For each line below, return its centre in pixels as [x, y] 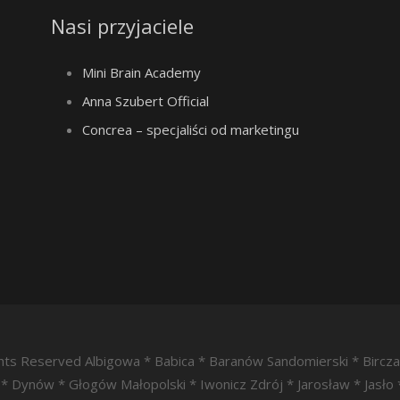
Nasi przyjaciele [122, 26]
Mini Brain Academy [141, 72]
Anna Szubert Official [145, 101]
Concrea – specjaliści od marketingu [190, 129]
